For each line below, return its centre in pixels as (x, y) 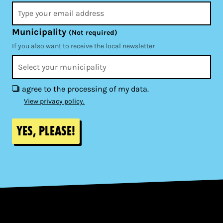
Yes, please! (46, 131)
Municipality (40, 32)
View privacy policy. (54, 101)
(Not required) (93, 32)
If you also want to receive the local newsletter (83, 46)
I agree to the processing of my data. (83, 89)
